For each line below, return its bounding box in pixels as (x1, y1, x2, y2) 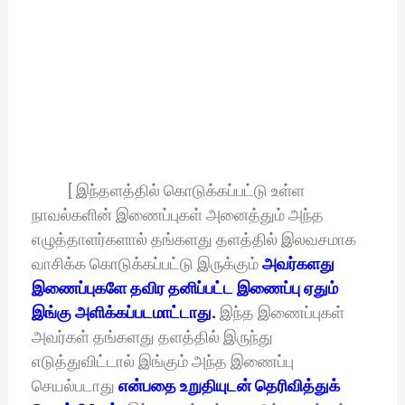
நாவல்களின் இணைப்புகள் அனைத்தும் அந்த (31, 205, 324, 225)
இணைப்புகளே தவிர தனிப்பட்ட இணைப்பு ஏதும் (31, 278, 338, 298)
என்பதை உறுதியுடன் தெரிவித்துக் (118, 376, 340, 396)
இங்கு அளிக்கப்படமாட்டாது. (31, 303, 220, 323)
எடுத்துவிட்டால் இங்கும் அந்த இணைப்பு (31, 352, 294, 372)
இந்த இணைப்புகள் (219, 303, 344, 323)
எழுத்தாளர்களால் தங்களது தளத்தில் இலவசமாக (31, 230, 356, 250)
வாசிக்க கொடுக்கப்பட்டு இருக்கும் (31, 254, 262, 274)
